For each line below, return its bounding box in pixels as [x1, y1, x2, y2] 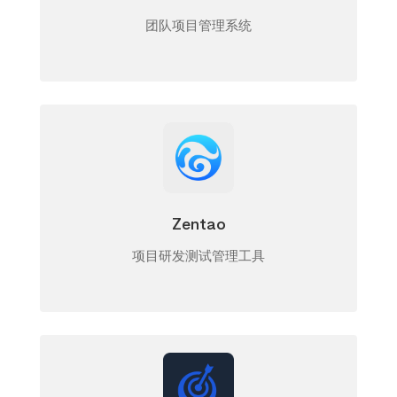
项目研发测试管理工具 [132, 247, 265, 264]
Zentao [171, 214, 226, 234]
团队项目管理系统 [145, 17, 252, 34]
